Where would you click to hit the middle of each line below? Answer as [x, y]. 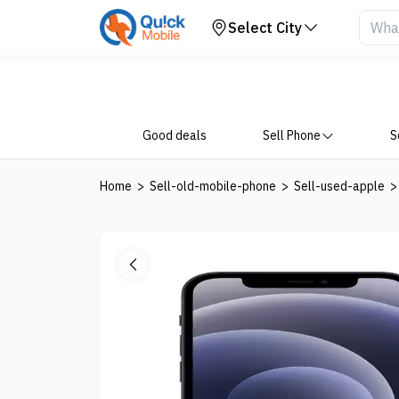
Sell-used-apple [339, 186]
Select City [265, 28]
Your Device [93, 24]
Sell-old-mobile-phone [213, 186]
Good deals [175, 135]
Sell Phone [291, 135]
